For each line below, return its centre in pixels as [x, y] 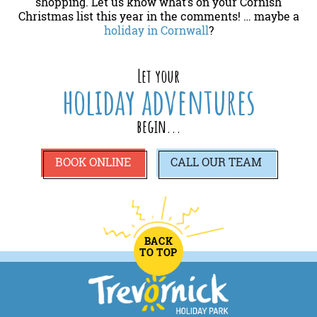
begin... [158, 126]
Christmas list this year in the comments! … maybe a [158, 16]
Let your [158, 76]
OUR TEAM [232, 162]
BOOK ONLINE [93, 162]
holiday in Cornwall [156, 30]
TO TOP [158, 252]
